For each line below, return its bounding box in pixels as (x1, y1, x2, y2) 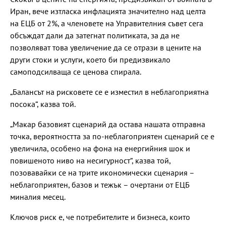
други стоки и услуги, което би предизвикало (10, 54, 171, 65)
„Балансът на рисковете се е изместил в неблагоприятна (10, 86, 209, 97)
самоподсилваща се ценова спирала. (10, 66, 141, 77)
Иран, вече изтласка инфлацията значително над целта (10, 6, 206, 16)
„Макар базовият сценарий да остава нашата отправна (10, 119, 205, 129)
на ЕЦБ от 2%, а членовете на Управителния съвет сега (10, 18, 203, 28)
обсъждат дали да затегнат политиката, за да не (10, 30, 180, 40)
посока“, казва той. (10, 98, 76, 109)
